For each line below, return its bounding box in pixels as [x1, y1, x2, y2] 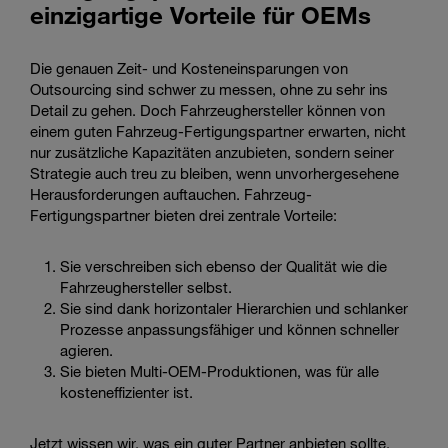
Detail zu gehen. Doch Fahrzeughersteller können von [30, 100, 385, 119]
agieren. [60, 340, 113, 359]
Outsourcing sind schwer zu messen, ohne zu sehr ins [30, 79, 388, 98]
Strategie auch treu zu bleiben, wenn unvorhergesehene [30, 163, 399, 182]
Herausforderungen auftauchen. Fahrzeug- [30, 184, 312, 203]
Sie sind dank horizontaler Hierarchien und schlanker [60, 298, 408, 317]
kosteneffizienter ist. [60, 382, 193, 401]
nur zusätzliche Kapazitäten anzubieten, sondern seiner [30, 142, 394, 161]
